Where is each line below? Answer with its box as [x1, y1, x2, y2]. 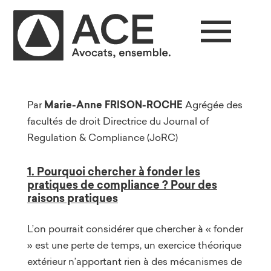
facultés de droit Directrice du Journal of [27, 114, 209, 128]
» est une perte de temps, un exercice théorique [27, 238, 241, 252]
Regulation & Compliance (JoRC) [27, 130, 178, 144]
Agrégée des [184, 97, 243, 111]
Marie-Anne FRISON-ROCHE [44, 97, 185, 112]
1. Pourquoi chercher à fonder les [27, 163, 200, 180]
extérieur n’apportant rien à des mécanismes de [27, 254, 242, 268]
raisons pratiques [27, 190, 118, 206]
